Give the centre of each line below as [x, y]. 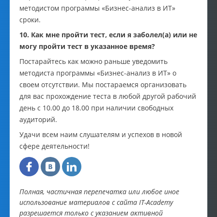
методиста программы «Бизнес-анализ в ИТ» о [98, 73]
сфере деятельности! [54, 146]
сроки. [30, 20]
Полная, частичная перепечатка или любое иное [99, 192]
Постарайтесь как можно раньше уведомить [93, 62]
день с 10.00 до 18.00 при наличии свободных [96, 108]
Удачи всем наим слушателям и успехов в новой [101, 135]
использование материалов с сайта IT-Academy [96, 202]
